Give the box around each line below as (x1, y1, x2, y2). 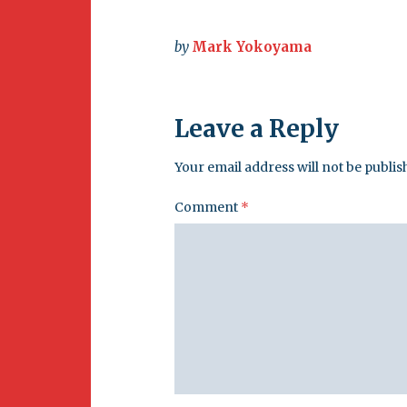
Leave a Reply (174, 114, 339, 144)
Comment (174, 199, 241, 215)
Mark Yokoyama (192, 37, 312, 55)
